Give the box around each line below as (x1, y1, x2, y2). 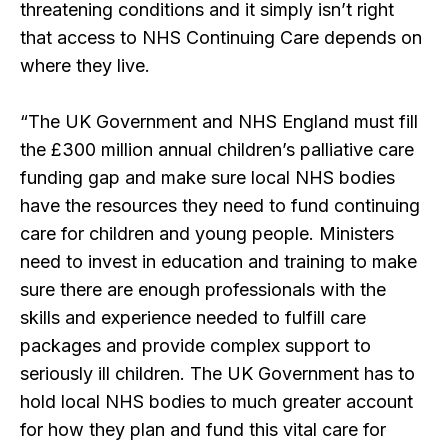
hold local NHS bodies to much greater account (20, 391, 413, 413)
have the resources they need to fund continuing (20, 195, 420, 217)
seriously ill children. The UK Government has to (20, 363, 415, 385)
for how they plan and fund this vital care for (20, 419, 386, 441)
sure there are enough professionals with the (20, 279, 386, 301)
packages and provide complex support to (20, 335, 371, 357)
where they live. (20, 55, 150, 77)
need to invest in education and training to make (20, 251, 417, 273)
